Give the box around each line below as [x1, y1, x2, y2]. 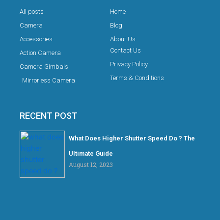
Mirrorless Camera [22, 77, 75, 84]
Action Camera [20, 49, 61, 57]
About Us [110, 35, 136, 43]
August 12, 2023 [69, 161, 113, 169]
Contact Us [110, 47, 141, 55]
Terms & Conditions [110, 74, 164, 82]
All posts [20, 8, 44, 16]
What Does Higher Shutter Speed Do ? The [69, 135, 195, 142]
